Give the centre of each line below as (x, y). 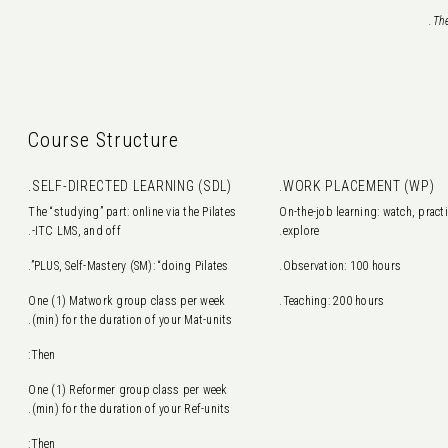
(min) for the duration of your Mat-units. (132, 320)
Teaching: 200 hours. (333, 301)
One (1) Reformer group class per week (128, 390)
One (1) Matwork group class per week (127, 301)
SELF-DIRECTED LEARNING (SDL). (132, 186)
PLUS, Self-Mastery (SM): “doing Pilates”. (131, 266)
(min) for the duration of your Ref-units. (131, 409)
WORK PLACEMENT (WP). (358, 186)
